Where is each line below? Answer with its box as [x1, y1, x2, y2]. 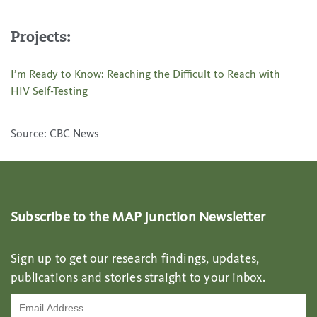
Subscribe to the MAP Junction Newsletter [11, 210, 265, 225]
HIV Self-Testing [11, 86, 88, 98]
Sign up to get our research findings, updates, [11, 252, 260, 265]
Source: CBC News [11, 128, 99, 140]
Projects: [11, 29, 71, 45]
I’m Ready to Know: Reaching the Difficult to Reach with [11, 69, 280, 81]
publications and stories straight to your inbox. [11, 271, 266, 284]
